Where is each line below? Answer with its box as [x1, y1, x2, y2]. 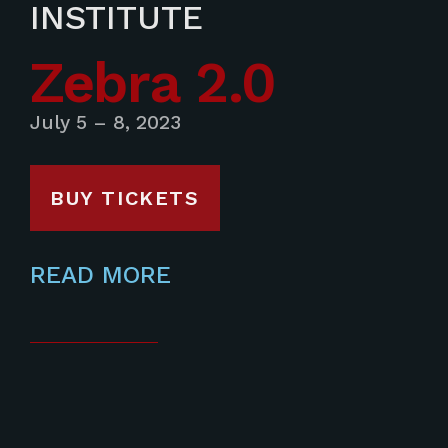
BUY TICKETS [50, 185, 200, 210]
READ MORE [30, 260, 171, 289]
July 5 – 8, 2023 [30, 110, 181, 134]
